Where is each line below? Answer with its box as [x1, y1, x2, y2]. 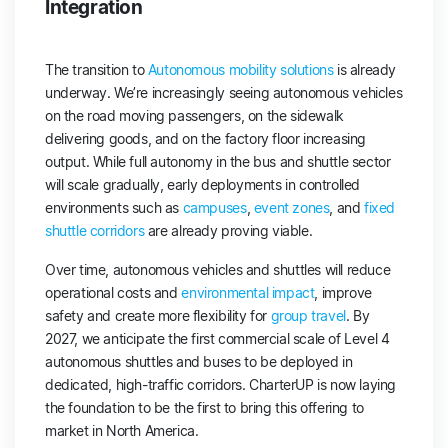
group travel [270, 306, 346, 324]
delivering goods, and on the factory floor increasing [45, 129, 367, 147]
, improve [314, 283, 372, 301]
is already [333, 60, 397, 78]
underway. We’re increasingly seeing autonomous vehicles [45, 83, 403, 101]
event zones [253, 198, 330, 216]
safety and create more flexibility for [45, 306, 271, 324]
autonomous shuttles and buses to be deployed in [45, 352, 353, 370]
